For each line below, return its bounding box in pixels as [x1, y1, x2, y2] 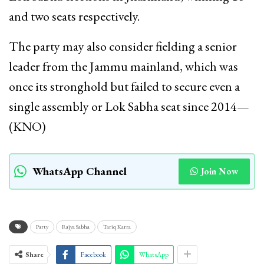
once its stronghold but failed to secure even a [9, 77, 240, 95]
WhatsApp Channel [32, 163, 127, 179]
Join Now [201, 165, 238, 177]
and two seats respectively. [9, 7, 140, 25]
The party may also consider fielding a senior [9, 37, 237, 55]
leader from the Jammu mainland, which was [9, 57, 238, 75]
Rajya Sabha [62, 222, 90, 230]
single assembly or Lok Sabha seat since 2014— [9, 97, 249, 115]
